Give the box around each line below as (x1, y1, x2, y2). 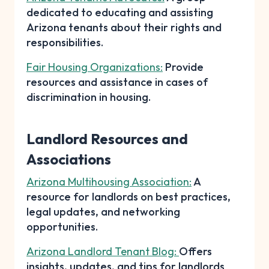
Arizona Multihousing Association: (26, 174, 192, 189)
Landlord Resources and (26, 129, 188, 148)
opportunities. (26, 219, 98, 234)
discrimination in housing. (26, 89, 151, 104)
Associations (26, 150, 111, 168)
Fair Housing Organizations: (26, 59, 163, 74)
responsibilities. (26, 35, 103, 49)
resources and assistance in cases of (26, 74, 208, 89)
